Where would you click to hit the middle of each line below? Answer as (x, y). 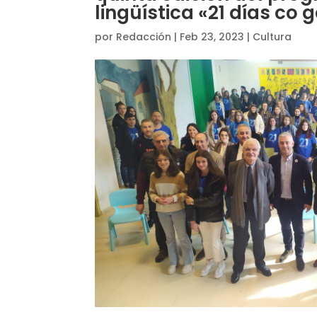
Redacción (144, 37)
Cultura (272, 37)
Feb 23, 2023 (212, 37)
